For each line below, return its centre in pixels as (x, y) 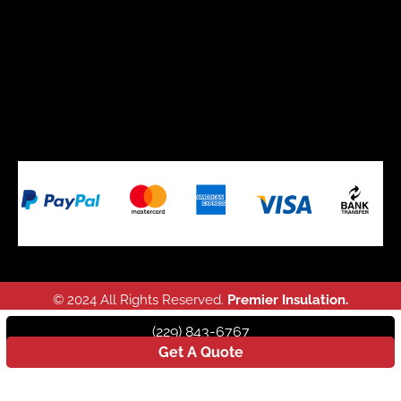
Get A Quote (200, 352)
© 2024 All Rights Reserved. (140, 299)
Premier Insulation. (288, 299)
